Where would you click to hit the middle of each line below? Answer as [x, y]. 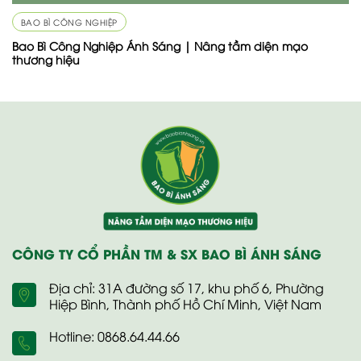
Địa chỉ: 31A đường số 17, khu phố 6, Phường [187, 288]
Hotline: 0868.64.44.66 [114, 336]
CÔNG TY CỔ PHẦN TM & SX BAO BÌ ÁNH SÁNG [167, 254]
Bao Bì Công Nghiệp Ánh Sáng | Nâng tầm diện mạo [160, 45]
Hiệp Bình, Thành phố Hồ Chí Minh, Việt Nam [185, 304]
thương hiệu [46, 59]
